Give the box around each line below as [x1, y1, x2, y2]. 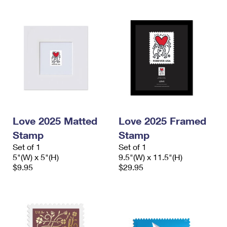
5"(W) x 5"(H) [13, 152, 59, 162]
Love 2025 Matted [13, 115, 97, 127]
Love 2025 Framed [119, 115, 206, 127]
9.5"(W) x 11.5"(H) [119, 152, 182, 162]
